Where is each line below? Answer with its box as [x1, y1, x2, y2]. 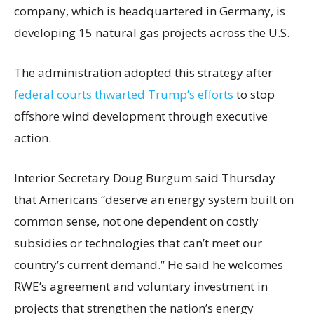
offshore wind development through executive [14, 107, 268, 124]
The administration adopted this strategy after [14, 64, 273, 81]
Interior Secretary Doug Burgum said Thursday [14, 169, 275, 186]
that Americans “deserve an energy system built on [14, 191, 294, 207]
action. [14, 129, 54, 146]
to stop [233, 86, 275, 102]
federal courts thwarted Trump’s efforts [14, 86, 233, 102]
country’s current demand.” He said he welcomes [14, 256, 283, 273]
